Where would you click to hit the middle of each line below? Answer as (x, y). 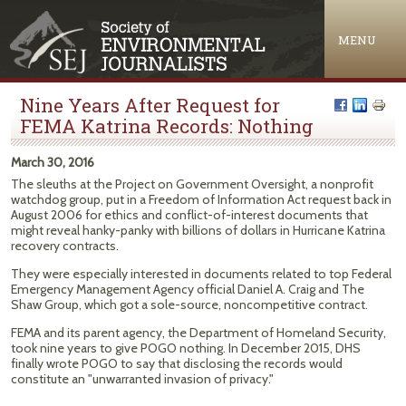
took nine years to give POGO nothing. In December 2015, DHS (186, 348)
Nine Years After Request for (150, 105)
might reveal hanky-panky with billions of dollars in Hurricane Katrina (198, 230)
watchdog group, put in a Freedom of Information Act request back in (201, 199)
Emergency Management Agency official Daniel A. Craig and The (188, 289)
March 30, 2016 (53, 162)
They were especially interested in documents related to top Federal (201, 274)
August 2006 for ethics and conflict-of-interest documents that (189, 215)
